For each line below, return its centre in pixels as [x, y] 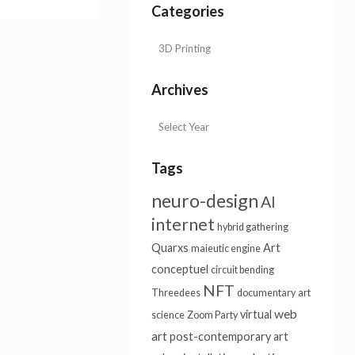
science [168, 315]
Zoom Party [212, 315]
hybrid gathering [252, 227]
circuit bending [242, 270]
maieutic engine [225, 248]
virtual [256, 314]
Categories [187, 11]
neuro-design [204, 200]
